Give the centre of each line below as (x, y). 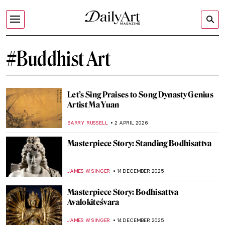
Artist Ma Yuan (93, 105)
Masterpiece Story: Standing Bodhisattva (140, 143)
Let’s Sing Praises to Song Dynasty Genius (141, 95)
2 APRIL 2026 (131, 123)
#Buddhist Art (59, 59)
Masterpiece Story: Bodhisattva (123, 192)
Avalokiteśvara (93, 202)
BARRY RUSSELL (88, 123)
